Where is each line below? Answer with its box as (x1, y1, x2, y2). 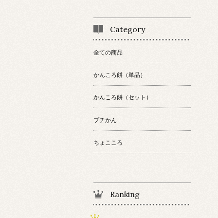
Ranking (110, 189, 140, 200)
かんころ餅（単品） (93, 71, 146, 78)
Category (110, 24, 145, 34)
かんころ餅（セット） (93, 93, 152, 101)
